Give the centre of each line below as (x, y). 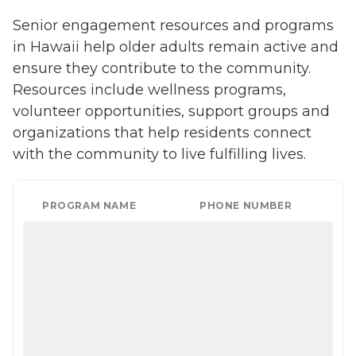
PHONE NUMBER (246, 205)
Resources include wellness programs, (149, 89)
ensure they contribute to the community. (162, 68)
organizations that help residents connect (162, 132)
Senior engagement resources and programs (173, 25)
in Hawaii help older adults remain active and (176, 46)
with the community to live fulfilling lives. (159, 154)
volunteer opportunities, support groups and (171, 111)
